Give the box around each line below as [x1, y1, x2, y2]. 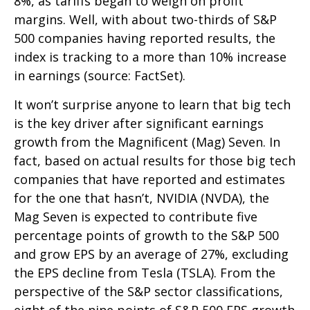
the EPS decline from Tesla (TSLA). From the [14, 264, 275, 281]
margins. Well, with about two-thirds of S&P [14, 10, 277, 28]
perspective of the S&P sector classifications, [14, 282, 283, 300]
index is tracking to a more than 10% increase [14, 48, 286, 65]
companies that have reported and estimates [14, 170, 285, 188]
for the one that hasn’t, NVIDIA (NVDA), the [14, 189, 269, 206]
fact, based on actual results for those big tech [14, 152, 295, 169]
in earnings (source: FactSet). [14, 66, 185, 84]
